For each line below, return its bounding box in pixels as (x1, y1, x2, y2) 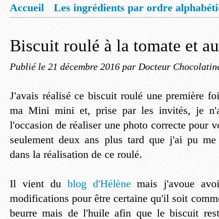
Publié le (10, 61, 48, 72)
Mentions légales (20, 20, 96, 32)
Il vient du (10, 177, 67, 190)
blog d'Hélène (67, 177, 131, 190)
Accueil (10, 1, 44, 14)
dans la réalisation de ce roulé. (10, 148, 142, 160)
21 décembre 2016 (48, 61, 122, 72)
